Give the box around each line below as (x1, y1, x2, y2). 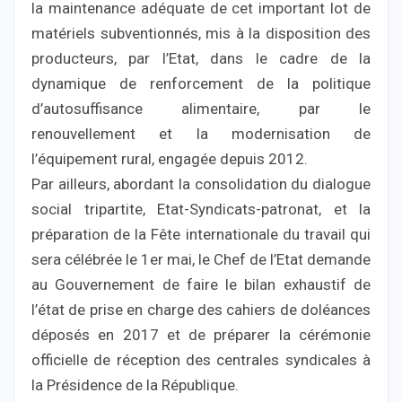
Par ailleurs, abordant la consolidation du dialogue (31, 174, 371, 193)
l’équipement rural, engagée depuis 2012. (31, 149, 308, 168)
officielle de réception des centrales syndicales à (31, 350, 371, 369)
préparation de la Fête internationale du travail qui (31, 224, 371, 243)
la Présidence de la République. (31, 375, 239, 394)
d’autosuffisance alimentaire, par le (31, 99, 371, 118)
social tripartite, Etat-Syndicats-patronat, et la (31, 199, 371, 218)
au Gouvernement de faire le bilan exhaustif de (31, 275, 371, 293)
